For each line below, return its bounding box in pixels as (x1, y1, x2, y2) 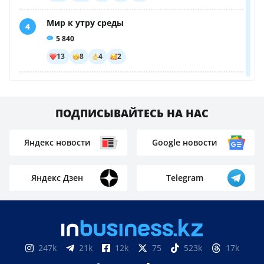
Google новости (151, 137, 217, 148)
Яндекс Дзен (31, 172, 83, 183)
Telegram (166, 172, 203, 183)
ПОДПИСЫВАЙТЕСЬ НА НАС (55, 106, 209, 120)
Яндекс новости (24, 137, 91, 148)
